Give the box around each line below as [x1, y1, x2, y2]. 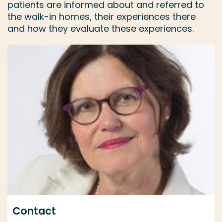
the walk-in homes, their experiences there [7, 10, 196, 23]
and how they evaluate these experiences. [7, 22, 194, 35]
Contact [12, 204, 56, 219]
